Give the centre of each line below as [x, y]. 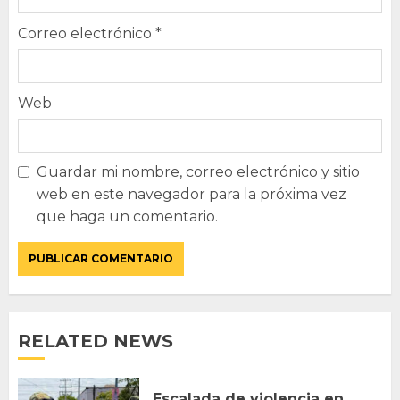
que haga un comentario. [127, 216]
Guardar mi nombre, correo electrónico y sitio [198, 171]
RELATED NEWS [96, 341]
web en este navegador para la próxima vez [192, 194]
